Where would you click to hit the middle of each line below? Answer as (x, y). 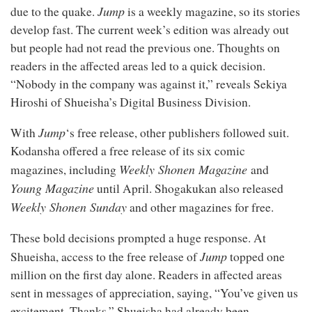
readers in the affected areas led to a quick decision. (138, 65)
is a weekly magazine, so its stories (212, 11)
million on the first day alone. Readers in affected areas (146, 274)
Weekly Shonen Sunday (69, 207)
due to (27, 11)
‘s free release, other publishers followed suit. (177, 133)
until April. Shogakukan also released (189, 188)
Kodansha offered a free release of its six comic (128, 151)
